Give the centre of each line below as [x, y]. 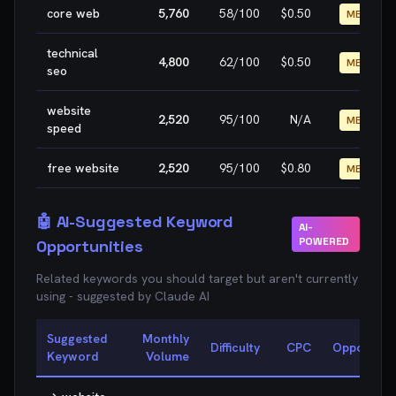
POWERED [324, 241]
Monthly [166, 339]
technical [72, 53]
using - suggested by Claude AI [123, 296]
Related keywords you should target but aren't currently [197, 278]
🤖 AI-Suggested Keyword [135, 221]
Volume [168, 356]
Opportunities [90, 246]
